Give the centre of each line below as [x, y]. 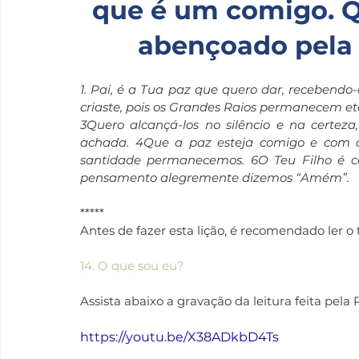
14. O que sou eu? [132, 266]
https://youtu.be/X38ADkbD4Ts [179, 337]
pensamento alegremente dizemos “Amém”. [215, 178]
